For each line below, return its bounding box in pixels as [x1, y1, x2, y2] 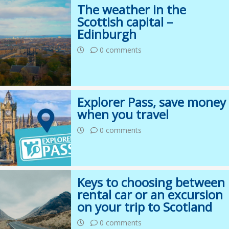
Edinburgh [77, 26, 137, 43]
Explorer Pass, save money [77, 94, 226, 111]
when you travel [77, 106, 169, 123]
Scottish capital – [77, 13, 173, 31]
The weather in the [77, 1, 187, 18]
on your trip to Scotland [77, 198, 213, 216]
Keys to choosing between [77, 174, 225, 191]
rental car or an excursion [77, 186, 223, 203]
